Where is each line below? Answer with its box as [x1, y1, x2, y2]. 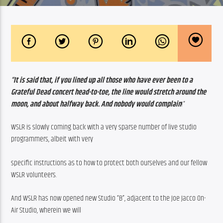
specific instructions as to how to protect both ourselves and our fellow [11, 157, 208, 170]
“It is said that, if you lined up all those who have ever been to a [11, 74, 193, 87]
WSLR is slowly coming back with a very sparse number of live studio [11, 121, 197, 134]
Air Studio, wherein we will [11, 204, 82, 217]
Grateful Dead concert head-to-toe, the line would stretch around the [11, 86, 207, 99]
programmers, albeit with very [11, 133, 94, 146]
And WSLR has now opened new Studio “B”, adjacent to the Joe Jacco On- [11, 192, 206, 205]
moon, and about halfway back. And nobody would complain [11, 98, 182, 111]
